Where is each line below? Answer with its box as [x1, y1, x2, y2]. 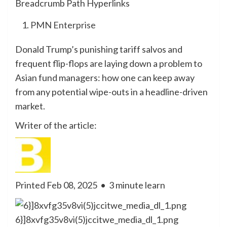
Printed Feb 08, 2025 [15, 179, 97, 191]
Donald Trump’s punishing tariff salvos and [15, 44, 182, 55]
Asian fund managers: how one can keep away [15, 72, 195, 83]
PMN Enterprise [30, 19, 96, 30]
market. [15, 100, 45, 111]
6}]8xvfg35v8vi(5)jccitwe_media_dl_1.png [15, 214, 178, 225]
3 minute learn [109, 179, 165, 191]
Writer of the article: [15, 120, 97, 131]
